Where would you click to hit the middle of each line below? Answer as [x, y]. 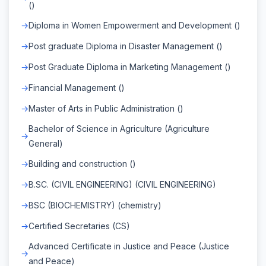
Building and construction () [82, 163]
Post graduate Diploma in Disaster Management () [126, 46]
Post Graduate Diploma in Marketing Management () [130, 66]
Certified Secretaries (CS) [79, 226]
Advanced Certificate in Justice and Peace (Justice [129, 246]
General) [46, 143]
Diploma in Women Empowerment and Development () [134, 25]
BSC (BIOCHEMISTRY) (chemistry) [95, 205]
